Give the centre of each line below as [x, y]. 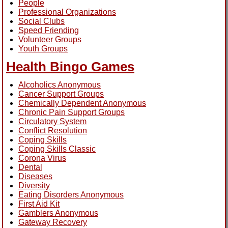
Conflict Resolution [53, 130]
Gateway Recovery [53, 222]
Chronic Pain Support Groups [72, 112]
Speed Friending [49, 30]
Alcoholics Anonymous [60, 84]
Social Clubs [41, 21]
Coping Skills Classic [57, 149]
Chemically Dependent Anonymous [82, 103]
